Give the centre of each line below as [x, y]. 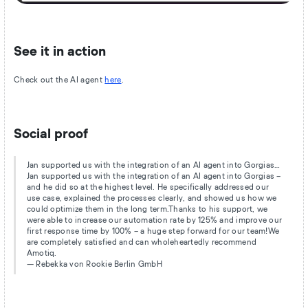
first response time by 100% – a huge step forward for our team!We [153, 232]
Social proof [51, 134]
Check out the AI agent [59, 80]
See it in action [59, 52]
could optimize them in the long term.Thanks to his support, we [147, 210]
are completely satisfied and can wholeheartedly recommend [142, 243]
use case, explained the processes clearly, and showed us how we [152, 199]
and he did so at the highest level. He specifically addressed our [148, 188]
